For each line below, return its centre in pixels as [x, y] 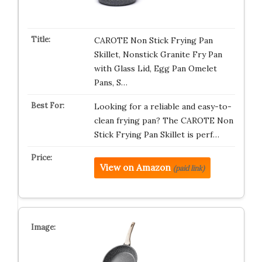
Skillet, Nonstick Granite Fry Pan [158, 54]
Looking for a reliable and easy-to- [163, 106]
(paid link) [189, 168]
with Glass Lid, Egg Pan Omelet [155, 68]
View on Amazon [135, 168]
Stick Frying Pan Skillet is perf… [156, 135]
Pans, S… [111, 82]
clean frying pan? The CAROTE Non [163, 120]
